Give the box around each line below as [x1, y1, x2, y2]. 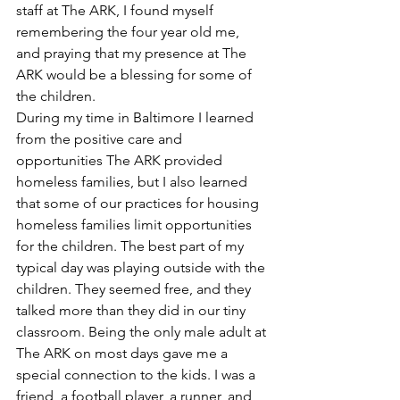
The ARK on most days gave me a [16, 345, 231, 362]
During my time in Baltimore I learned [16, 109, 257, 126]
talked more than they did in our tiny [16, 302, 249, 319]
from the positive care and [16, 130, 186, 147]
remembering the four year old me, [16, 23, 243, 40]
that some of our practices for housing [16, 195, 262, 212]
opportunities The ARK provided [16, 152, 226, 169]
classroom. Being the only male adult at [16, 323, 270, 340]
